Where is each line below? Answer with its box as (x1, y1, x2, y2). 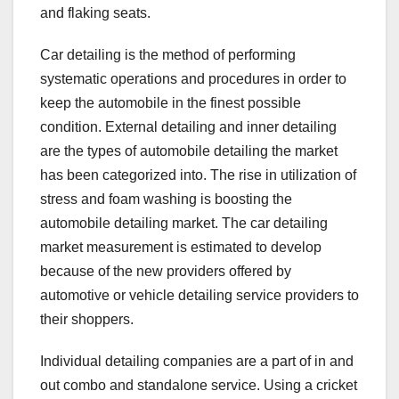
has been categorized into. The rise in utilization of (40, 167, 356, 183)
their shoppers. (40, 311, 134, 327)
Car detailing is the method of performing (40, 46, 296, 62)
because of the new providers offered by (40, 263, 291, 279)
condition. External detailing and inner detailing (40, 118, 337, 134)
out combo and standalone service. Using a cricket (40, 377, 357, 393)
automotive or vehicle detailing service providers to (40, 287, 359, 303)
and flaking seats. (40, 4, 151, 20)
